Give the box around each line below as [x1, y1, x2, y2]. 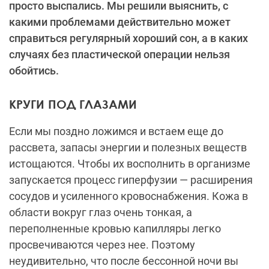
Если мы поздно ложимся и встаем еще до [9, 124, 223, 138]
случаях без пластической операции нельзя [9, 47, 230, 61]
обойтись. [9, 64, 59, 77]
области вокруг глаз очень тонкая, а [9, 205, 192, 219]
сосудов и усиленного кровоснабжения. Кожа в [9, 189, 248, 202]
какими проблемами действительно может [9, 15, 231, 28]
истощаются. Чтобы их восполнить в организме [9, 157, 250, 170]
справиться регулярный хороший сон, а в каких [9, 31, 248, 44]
